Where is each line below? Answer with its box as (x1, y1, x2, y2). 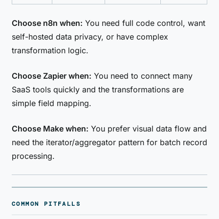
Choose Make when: (12, 124, 88, 133)
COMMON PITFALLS (12, 200, 81, 208)
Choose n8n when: (12, 18, 83, 28)
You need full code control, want (83, 18, 205, 28)
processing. (12, 151, 55, 161)
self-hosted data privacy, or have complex (12, 32, 168, 42)
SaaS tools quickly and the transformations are (12, 85, 184, 94)
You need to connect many (91, 71, 193, 81)
